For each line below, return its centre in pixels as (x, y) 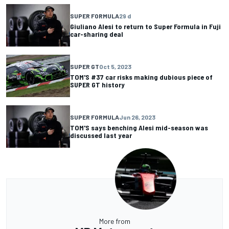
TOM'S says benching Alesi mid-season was (139, 128)
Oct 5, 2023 (115, 67)
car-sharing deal (97, 34)
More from (114, 221)
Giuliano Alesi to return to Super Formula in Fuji (145, 27)
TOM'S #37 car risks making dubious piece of (141, 77)
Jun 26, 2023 (137, 117)
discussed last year (101, 135)
